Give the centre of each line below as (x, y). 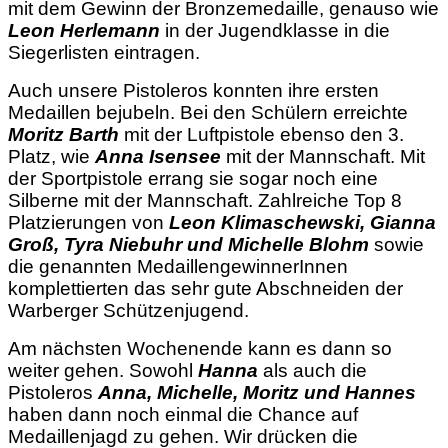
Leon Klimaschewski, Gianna (300, 222)
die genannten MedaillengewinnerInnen (178, 266)
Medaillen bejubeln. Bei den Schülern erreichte (208, 112)
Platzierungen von (86, 222)
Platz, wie (51, 156)
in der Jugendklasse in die (275, 30)
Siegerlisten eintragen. (104, 52)
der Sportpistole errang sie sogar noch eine (193, 178)
